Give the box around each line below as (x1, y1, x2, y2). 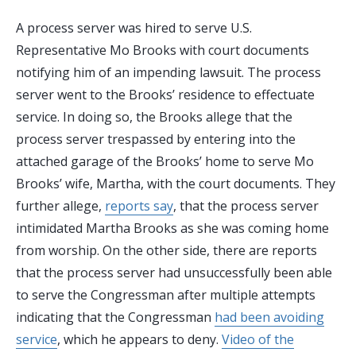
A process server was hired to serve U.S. (16, 19, 252, 37)
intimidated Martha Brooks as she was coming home (16, 219, 329, 238)
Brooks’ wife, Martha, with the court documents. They (16, 175, 335, 193)
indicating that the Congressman (16, 308, 215, 327)
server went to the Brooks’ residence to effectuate (16, 86, 315, 104)
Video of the (222, 331, 294, 349)
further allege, (16, 197, 105, 215)
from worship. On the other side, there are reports (16, 242, 317, 260)
